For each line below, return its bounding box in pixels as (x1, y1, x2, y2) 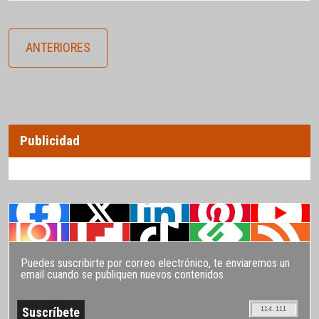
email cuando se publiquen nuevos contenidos (21, 267, 224, 281)
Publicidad (20, 132, 80, 149)
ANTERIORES (26, 40, 91, 56)
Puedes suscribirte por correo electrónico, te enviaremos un (21, 256, 290, 270)
